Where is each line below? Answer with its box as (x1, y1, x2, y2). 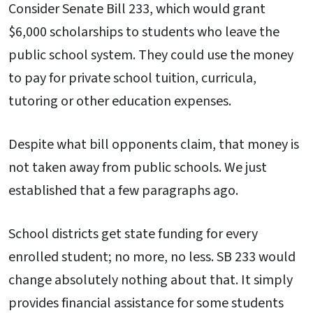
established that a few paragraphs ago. (8, 180, 238, 201)
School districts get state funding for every (8, 224, 258, 244)
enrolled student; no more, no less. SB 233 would (8, 247, 296, 267)
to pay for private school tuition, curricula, (8, 68, 256, 89)
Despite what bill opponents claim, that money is (8, 134, 299, 154)
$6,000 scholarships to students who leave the (8, 22, 279, 43)
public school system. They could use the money (8, 45, 293, 66)
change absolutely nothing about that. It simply (8, 270, 293, 290)
